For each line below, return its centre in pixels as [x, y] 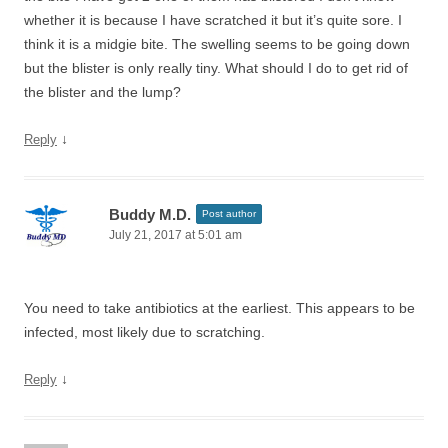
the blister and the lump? [102, 92]
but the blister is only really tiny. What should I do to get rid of [216, 68]
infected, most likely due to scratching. [144, 332]
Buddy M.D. [150, 214]
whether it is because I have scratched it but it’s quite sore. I [213, 20]
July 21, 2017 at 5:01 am [175, 235]
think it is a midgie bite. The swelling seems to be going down [217, 44]
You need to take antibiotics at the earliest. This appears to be [219, 308]
